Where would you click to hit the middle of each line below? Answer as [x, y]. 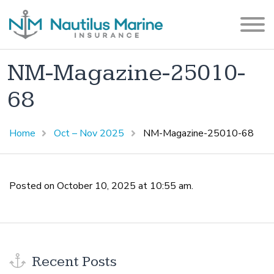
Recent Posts [73, 262]
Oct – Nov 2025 [89, 134]
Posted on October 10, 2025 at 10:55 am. [101, 186]
